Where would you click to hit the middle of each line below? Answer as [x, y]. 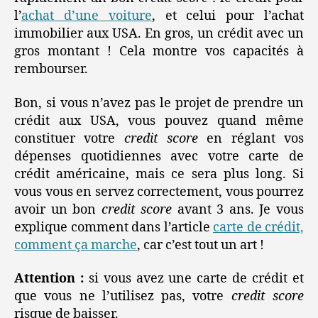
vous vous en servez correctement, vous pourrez [159, 192]
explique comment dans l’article [114, 227]
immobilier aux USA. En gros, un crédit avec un [159, 34]
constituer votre [69, 138]
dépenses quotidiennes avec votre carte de [159, 156]
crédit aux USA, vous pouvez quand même [159, 121]
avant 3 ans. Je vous [238, 209]
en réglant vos [251, 138]
